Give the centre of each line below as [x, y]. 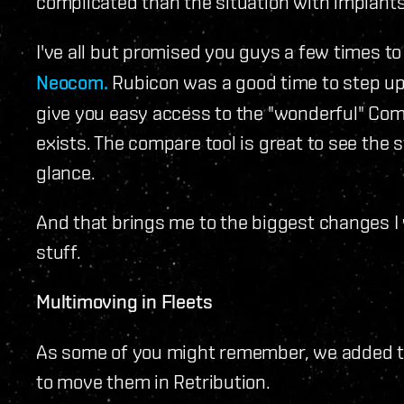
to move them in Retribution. [153, 381]
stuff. [59, 251]
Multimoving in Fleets [124, 301]
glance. [66, 171]
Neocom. [72, 82]
